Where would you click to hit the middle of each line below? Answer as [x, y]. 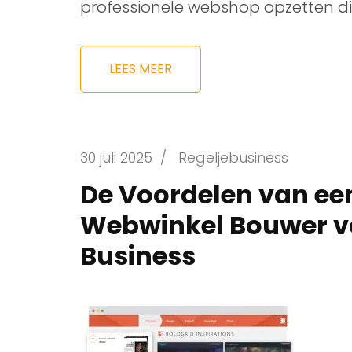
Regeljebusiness [233, 157]
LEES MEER [141, 68]
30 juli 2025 [116, 157]
